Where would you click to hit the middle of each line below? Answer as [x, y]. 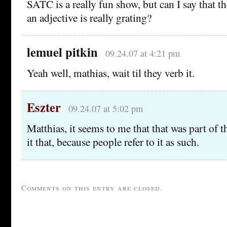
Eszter [44, 107]
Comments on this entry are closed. [92, 187]
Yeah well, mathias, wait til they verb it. [111, 72]
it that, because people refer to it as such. [113, 141]
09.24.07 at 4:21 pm [142, 53]
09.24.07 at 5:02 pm [105, 108]
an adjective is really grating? [89, 17]
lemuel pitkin [62, 52]
